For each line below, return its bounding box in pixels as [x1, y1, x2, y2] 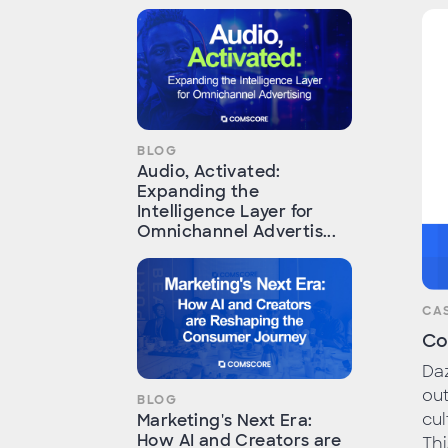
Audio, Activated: [137, 161, 281, 183]
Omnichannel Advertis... [137, 221, 337, 243]
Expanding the [137, 181, 260, 203]
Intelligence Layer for [137, 201, 314, 223]
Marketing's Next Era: [137, 410, 313, 432]
